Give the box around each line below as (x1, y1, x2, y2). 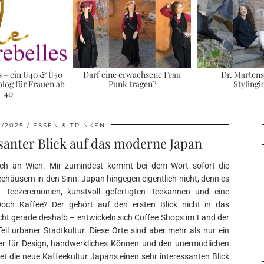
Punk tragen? (108, 78, 156, 90)
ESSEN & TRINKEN (33, 121, 105, 129)
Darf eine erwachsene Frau (83, 69, 181, 81)
